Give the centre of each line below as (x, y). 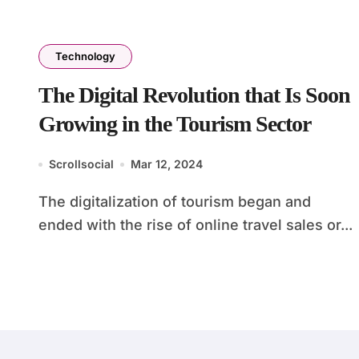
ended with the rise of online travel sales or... (196, 225)
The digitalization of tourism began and (43, 202)
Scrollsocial (81, 164)
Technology (85, 56)
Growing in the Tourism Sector (175, 124)
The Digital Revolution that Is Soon (194, 95)
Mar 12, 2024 (167, 164)
